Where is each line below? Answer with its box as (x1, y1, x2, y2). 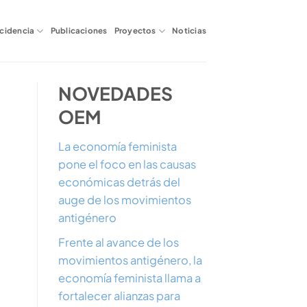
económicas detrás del (58, 175, 180, 190)
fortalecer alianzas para (58, 288, 180, 304)
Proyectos (114, 25, 156, 36)
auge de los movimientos (58, 193, 191, 208)
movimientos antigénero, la (58, 253, 202, 268)
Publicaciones (50, 25, 108, 36)
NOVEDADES (58, 82, 173, 105)
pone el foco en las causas (58, 157, 196, 172)
